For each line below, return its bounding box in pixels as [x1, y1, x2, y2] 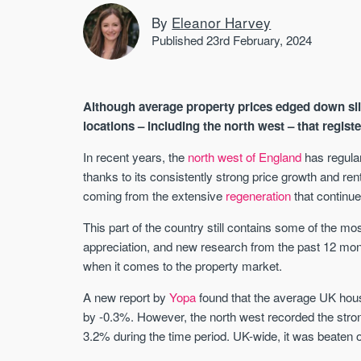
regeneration [226, 186, 292, 204]
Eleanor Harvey [172, 11, 272, 32]
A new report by [83, 288, 170, 306]
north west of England [188, 147, 302, 165]
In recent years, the [83, 147, 189, 165]
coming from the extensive [83, 186, 226, 204]
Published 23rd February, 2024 [151, 31, 313, 48]
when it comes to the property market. [83, 257, 283, 275]
